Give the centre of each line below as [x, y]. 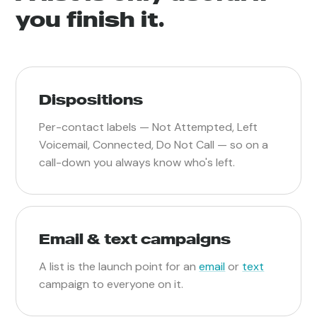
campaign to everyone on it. [111, 284]
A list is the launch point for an [119, 266]
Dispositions [91, 99]
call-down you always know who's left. [137, 162]
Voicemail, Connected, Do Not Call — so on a [154, 144]
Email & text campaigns [135, 238]
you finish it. [90, 19]
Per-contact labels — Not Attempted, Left [149, 127]
